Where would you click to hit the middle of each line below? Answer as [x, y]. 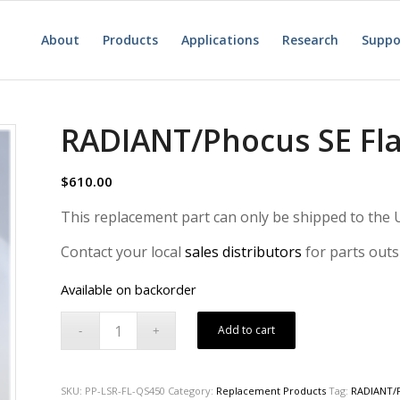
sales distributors [244, 252]
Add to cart [247, 330]
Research [310, 40]
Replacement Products [271, 391]
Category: [192, 391]
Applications [220, 40]
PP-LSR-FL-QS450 [125, 391]
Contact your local [123, 252]
